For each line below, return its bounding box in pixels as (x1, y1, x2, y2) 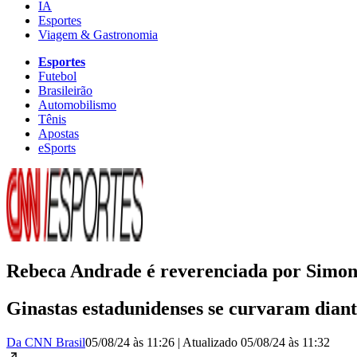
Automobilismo (38, 97, 116, 112)
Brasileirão (38, 83, 92, 97)
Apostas (38, 126, 79, 140)
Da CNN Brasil (6, 335, 85, 349)
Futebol (38, 69, 76, 83)
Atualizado (182, 335, 241, 349)
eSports (38, 140, 76, 155)
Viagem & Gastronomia (38, 27, 158, 41)
